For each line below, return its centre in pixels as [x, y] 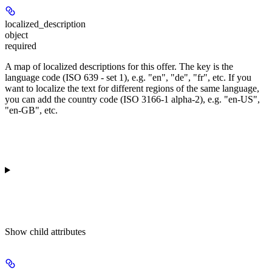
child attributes [58, 231]
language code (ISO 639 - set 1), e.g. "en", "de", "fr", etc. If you [128, 77]
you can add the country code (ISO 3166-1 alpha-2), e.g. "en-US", [132, 99]
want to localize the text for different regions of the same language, [132, 88]
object [16, 35]
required [21, 46]
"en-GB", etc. [31, 110]
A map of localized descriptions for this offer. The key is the [119, 66]
